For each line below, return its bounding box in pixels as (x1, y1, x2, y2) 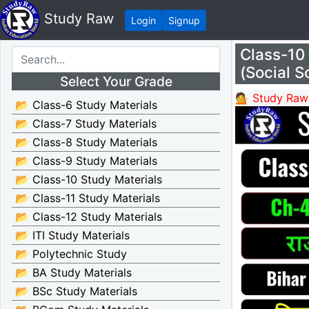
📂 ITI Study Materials (15, 228, 130, 242)
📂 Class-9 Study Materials (15, 154, 157, 168)
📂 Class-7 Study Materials (15, 117, 157, 130)
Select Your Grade (59, 72, 172, 90)
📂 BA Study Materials (15, 266, 132, 279)
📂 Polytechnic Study (15, 247, 127, 261)
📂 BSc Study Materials (15, 284, 137, 298)
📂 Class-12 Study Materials (15, 210, 162, 223)
